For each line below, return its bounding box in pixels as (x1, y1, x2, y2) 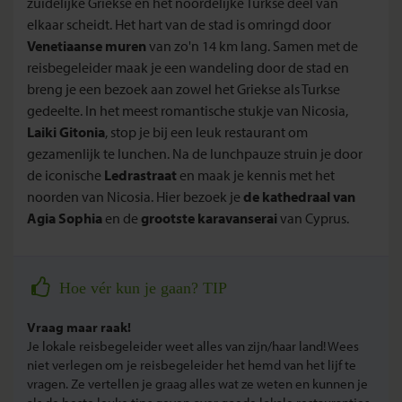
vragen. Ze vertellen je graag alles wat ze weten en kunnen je (27, 374, 368, 392)
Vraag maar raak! (27, 318, 134, 336)
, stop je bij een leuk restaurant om (105, 122, 308, 141)
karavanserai (197, 208, 277, 227)
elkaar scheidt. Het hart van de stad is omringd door (27, 14, 331, 33)
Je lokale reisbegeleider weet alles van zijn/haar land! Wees (27, 336, 359, 354)
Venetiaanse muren (27, 36, 146, 55)
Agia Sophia (27, 208, 105, 227)
